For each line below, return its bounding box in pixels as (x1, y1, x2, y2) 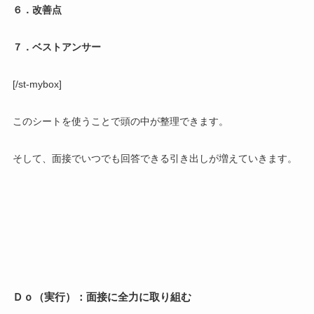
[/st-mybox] (12, 78, 62, 90)
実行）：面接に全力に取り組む (43, 291, 191, 303)
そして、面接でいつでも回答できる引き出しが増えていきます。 (12, 152, 297, 164)
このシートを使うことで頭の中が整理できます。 (12, 115, 228, 127)
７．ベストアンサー (12, 41, 101, 53)
